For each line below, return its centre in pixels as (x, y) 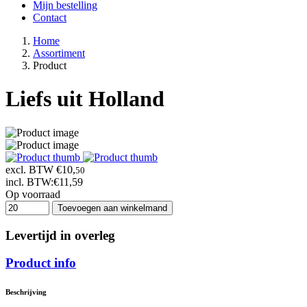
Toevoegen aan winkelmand (112, 208)
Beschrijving (26, 292)
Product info (41, 263)
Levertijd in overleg (60, 235)
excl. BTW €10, (40, 169)
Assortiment (59, 53)
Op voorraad (33, 194)
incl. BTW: (29, 182)
